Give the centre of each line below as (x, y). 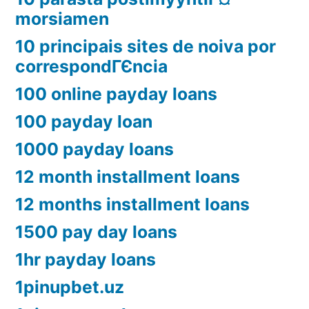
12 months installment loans (132, 205)
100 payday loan (84, 122)
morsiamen (62, 19)
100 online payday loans (116, 94)
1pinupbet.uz (70, 287)
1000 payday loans (94, 149)
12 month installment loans (128, 177)
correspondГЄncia (91, 67)
